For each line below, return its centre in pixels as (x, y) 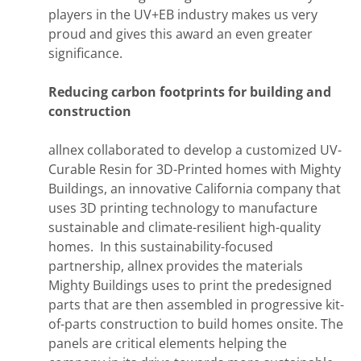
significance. (85, 53)
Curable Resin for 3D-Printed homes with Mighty (195, 169)
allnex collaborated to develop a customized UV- (195, 149)
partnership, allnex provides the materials (176, 266)
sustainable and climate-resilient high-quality (185, 227)
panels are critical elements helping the (168, 343)
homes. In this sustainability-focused (161, 246)
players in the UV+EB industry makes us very (183, 14)
